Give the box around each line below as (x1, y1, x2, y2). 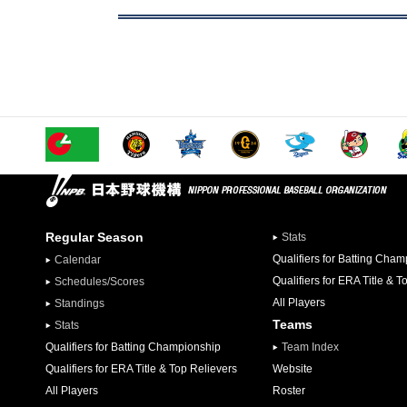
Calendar (55, 253, 101, 266)
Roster (273, 384, 305, 397)
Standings (55, 297, 104, 310)
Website (273, 362, 313, 375)
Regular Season (45, 230, 144, 244)
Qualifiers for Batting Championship (45, 341, 221, 353)
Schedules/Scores (55, 275, 144, 288)
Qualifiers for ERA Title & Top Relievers (45, 362, 237, 375)
